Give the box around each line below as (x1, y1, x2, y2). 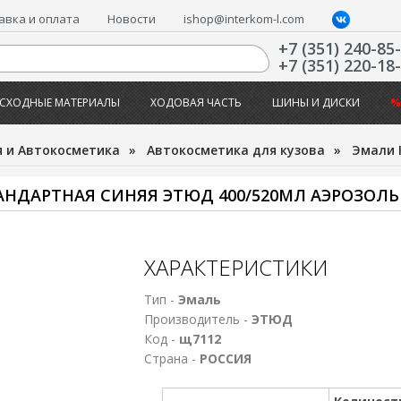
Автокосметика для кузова (146, 141, 325, 158)
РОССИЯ (199, 350, 252, 367)
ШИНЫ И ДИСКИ (271, 95, 360, 110)
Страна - (143, 350, 200, 367)
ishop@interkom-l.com (183, 11, 305, 27)
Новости (107, 11, 157, 27)
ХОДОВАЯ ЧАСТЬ (149, 95, 242, 110)
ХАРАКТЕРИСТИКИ (143, 252, 328, 282)
